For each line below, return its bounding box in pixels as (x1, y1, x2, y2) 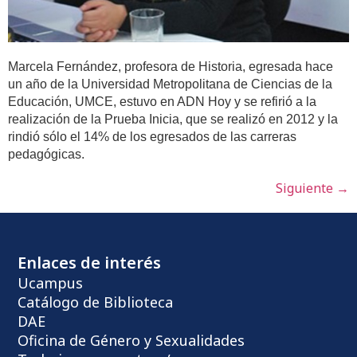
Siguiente (276, 179, 336, 198)
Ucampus (18, 273, 84, 292)
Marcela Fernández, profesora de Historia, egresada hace (8, 60, 333, 74)
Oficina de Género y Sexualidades (18, 330, 245, 350)
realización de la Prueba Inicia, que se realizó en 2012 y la (8, 112, 338, 127)
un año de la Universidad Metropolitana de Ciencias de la (8, 77, 332, 92)
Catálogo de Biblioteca (18, 292, 174, 312)
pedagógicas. (8, 147, 84, 162)
